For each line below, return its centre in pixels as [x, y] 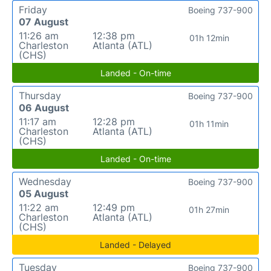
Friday [33, 9]
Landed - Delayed [135, 244]
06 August [44, 107]
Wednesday [45, 181]
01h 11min [209, 123]
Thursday [40, 95]
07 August [44, 21]
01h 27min [209, 209]
